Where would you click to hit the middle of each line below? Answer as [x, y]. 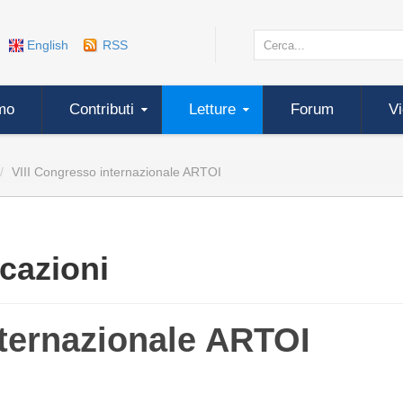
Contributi [102, 109]
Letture [212, 109]
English [48, 45]
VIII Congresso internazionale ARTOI [116, 172]
